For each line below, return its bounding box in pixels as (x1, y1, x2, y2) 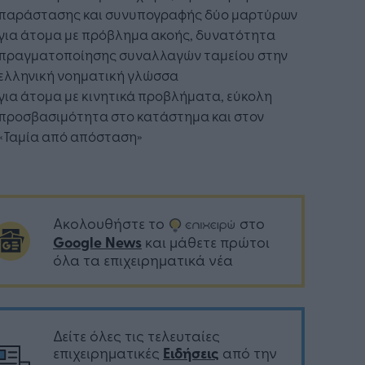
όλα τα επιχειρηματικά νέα (53, 249, 233, 270)
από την (219, 342, 277, 363)
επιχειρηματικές (53, 342, 163, 363)
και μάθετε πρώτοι (142, 231, 270, 253)
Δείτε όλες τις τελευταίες (53, 325, 220, 346)
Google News (53, 231, 142, 253)
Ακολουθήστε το (53, 213, 168, 234)
